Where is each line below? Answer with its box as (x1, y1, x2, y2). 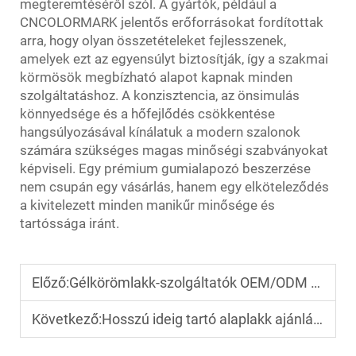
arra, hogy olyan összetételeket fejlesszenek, (20, 33, 286, 48)
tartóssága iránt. (20, 215, 119, 231)
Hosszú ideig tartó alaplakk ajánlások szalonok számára (102, 311, 313, 327)
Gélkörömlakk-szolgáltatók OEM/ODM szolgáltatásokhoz (69, 274, 311, 291)
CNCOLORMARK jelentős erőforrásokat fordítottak (20, 14, 323, 30)
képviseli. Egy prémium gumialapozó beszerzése (20, 161, 311, 176)
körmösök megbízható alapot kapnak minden (20, 69, 292, 85)
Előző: (32, 274, 69, 291)
